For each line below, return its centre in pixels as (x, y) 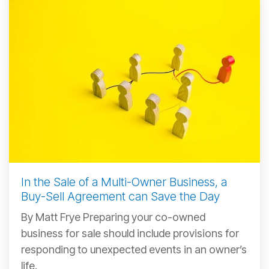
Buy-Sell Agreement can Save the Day (120, 196)
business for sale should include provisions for (130, 233)
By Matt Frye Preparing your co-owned (113, 217)
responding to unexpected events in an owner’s (134, 249)
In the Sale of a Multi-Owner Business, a (124, 182)
